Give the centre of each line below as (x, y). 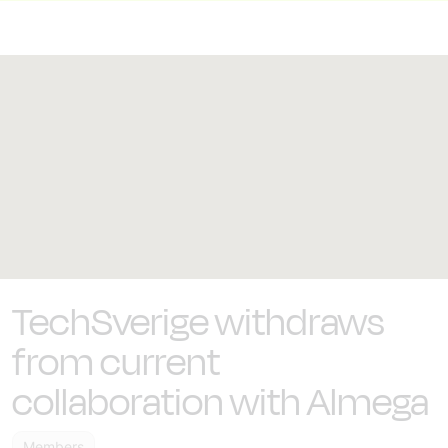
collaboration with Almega (220, 402)
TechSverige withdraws (198, 322)
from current (116, 362)
